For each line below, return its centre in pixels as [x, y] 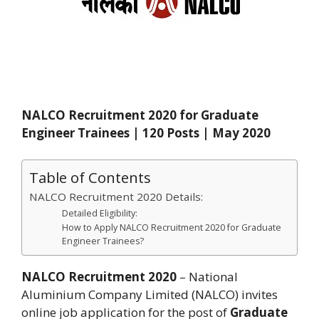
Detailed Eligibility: [100, 213]
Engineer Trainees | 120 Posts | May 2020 [146, 132]
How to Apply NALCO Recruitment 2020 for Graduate [172, 228]
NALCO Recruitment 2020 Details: [116, 197]
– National [207, 277]
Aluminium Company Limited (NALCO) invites [150, 294]
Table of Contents [90, 177]
